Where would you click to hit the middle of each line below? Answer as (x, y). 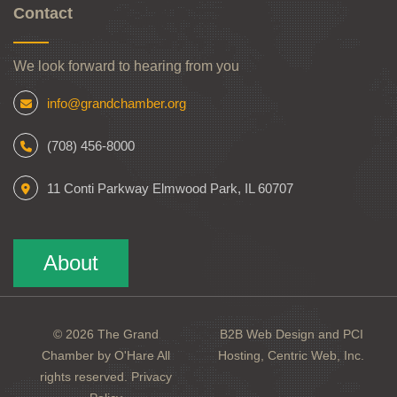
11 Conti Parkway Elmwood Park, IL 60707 (170, 188)
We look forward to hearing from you (126, 66)
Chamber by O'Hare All (106, 355)
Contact (43, 13)
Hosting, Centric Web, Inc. (291, 355)
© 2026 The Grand (106, 334)
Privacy (152, 376)
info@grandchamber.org (117, 103)
